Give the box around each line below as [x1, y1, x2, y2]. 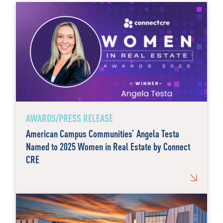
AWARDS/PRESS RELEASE [26, 111, 113, 124]
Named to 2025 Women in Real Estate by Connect [26, 140, 190, 153]
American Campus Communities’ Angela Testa [26, 127, 179, 140]
